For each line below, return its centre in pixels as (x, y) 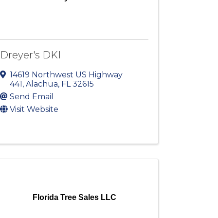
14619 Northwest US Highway (66, 75)
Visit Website (34, 109)
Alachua (42, 84)
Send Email (32, 97)
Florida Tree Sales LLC (74, 198)
